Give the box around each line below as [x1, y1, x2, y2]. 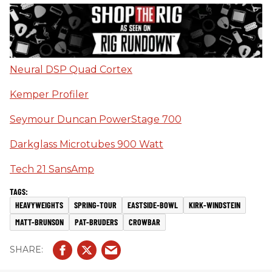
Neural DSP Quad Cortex [10, 63, 132, 75]
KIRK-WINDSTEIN [189, 199, 240, 210]
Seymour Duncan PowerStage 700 [10, 113, 182, 125]
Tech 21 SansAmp [10, 163, 94, 175]
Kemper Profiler [10, 88, 89, 100]
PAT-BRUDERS [75, 216, 118, 227]
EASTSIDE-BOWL [127, 199, 178, 210]
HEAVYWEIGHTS [15, 199, 63, 210]
